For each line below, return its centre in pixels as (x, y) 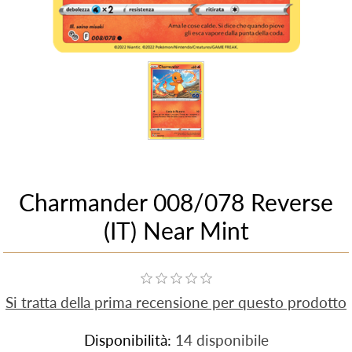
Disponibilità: (127, 340)
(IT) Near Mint (176, 231)
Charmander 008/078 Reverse (176, 202)
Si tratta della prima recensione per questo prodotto (176, 302)
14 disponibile (222, 340)
